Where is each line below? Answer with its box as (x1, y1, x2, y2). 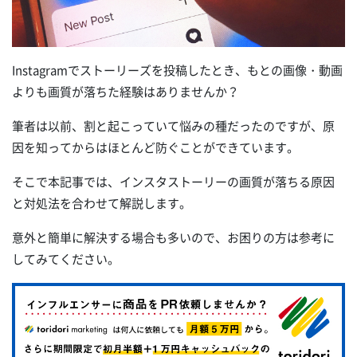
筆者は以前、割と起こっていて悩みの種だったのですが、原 (12, 116, 335, 135)
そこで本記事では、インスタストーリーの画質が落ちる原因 (12, 172, 335, 190)
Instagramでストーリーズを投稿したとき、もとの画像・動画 (12, 61, 343, 79)
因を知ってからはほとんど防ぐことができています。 (12, 138, 299, 156)
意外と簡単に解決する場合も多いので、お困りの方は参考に (12, 228, 335, 246)
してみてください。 (12, 249, 120, 268)
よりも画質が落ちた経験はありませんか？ (12, 82, 239, 100)
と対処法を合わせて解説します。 (12, 194, 191, 212)
